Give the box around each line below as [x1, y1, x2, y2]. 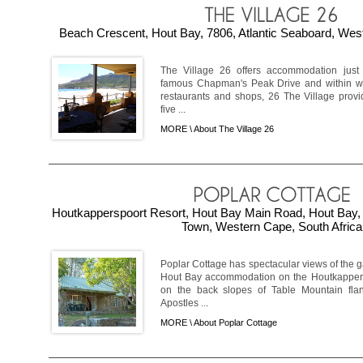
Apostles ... [160, 297, 208, 309]
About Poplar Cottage [194, 317, 277, 327]
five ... [160, 103, 186, 115]
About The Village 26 [194, 123, 274, 134]
